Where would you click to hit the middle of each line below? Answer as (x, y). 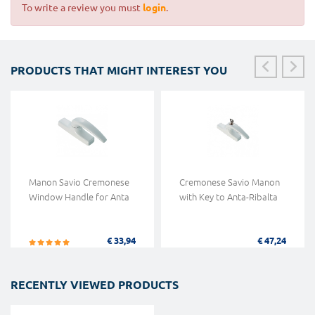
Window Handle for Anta (79, 197)
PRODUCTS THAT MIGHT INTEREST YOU (119, 71)
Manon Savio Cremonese (79, 182)
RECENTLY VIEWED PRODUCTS (95, 284)
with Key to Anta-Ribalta (229, 197)
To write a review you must (82, 8)
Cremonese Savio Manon (230, 182)
